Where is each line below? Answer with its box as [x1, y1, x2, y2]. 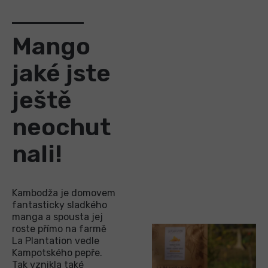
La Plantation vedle [12, 234, 99, 246]
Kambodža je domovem [12, 187, 115, 199]
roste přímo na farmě [12, 223, 106, 234]
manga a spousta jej [12, 211, 103, 223]
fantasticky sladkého [12, 199, 107, 211]
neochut [12, 112, 111, 141]
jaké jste [12, 59, 111, 87]
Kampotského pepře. [12, 246, 102, 258]
